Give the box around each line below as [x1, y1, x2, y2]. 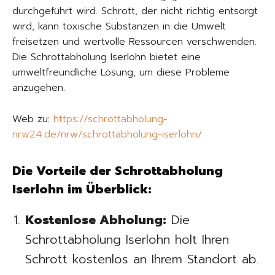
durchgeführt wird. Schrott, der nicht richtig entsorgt [12, 3, 258, 18]
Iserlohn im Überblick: [12, 179, 152, 198]
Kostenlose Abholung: [25, 210, 166, 229]
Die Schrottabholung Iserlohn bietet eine [12, 49, 201, 64]
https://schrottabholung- [53, 111, 168, 126]
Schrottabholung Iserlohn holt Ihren [25, 230, 229, 249]
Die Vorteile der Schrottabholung [12, 161, 223, 180]
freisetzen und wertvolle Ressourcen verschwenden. [12, 34, 257, 49]
